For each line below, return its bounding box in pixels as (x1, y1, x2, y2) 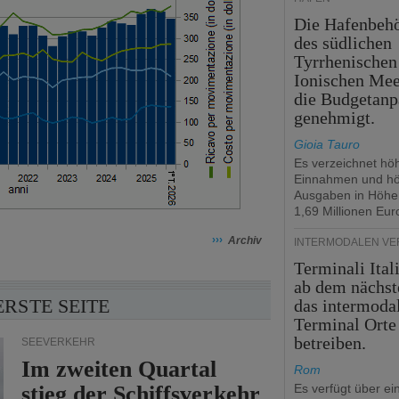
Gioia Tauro (294, 137, 360, 151)
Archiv (227, 234, 262, 247)
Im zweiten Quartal (21, 356, 217, 382)
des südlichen (294, 33, 393, 53)
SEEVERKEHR (21, 336, 95, 348)
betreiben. (294, 333, 367, 353)
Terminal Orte (294, 314, 397, 334)
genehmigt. (294, 108, 376, 127)
